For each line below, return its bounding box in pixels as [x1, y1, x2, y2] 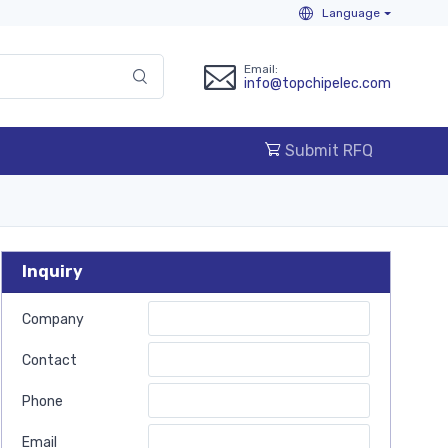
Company [22, 311, 84, 328]
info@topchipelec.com [244, 74, 391, 92]
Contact [22, 352, 77, 369]
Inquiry [22, 262, 83, 281]
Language [318, 6, 380, 20]
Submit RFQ [281, 141, 373, 160]
